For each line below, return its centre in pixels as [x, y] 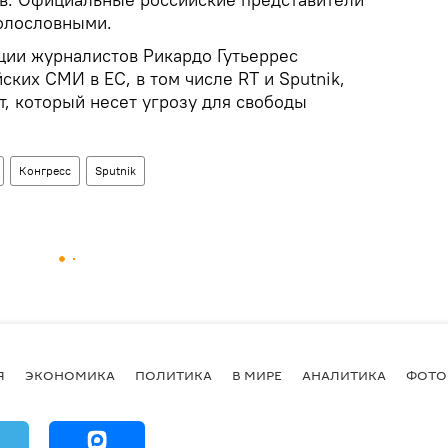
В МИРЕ [257, 375]
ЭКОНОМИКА [70, 375]
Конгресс [45, 170]
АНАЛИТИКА [344, 375]
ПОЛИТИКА [173, 375]
